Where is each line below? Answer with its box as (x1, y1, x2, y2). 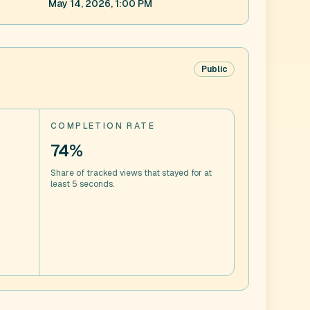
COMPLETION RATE (51, 120, 155, 131)
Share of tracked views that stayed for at (51, 167, 212, 179)
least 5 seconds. (51, 179, 114, 190)
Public (201, 64, 227, 75)
